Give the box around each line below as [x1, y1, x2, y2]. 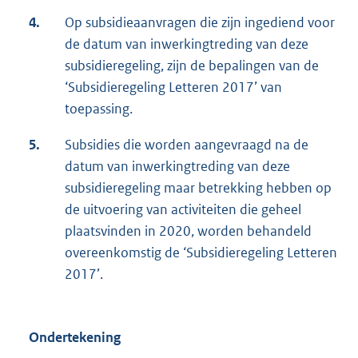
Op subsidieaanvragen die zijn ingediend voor [65, 14, 335, 32]
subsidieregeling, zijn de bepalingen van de [65, 57, 319, 75]
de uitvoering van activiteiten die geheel [65, 201, 301, 219]
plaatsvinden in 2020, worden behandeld [65, 222, 312, 241]
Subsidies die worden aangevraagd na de [65, 136, 308, 154]
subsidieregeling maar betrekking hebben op [65, 179, 332, 197]
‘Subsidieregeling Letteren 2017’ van [65, 78, 282, 97]
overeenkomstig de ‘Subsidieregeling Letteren [65, 244, 337, 262]
